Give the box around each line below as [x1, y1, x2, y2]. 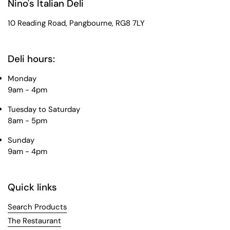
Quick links [8, 181, 57, 194]
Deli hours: [8, 52, 55, 66]
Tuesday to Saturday [8, 104, 80, 115]
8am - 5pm [8, 116, 47, 126]
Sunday [8, 135, 34, 146]
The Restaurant [8, 216, 61, 226]
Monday [8, 73, 36, 84]
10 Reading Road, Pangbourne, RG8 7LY [8, 18, 145, 29]
